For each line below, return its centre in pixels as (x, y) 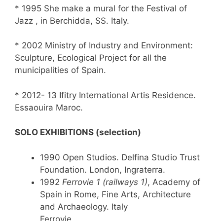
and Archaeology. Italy (84, 206)
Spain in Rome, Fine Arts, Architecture (115, 194)
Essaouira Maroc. (49, 107)
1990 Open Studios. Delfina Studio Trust (120, 157)
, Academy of (174, 182)
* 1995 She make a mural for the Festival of (101, 8)
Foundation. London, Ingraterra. (103, 169)
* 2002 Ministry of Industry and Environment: (104, 46)
